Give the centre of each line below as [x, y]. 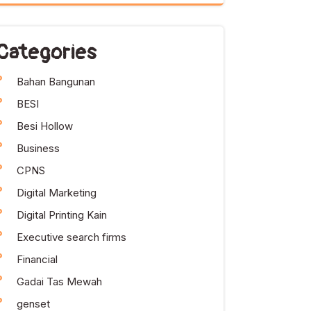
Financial [37, 259]
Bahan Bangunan [56, 82]
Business [38, 148]
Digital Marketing [57, 193]
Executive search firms [72, 237]
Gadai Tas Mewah [59, 281]
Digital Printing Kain [62, 215]
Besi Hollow [45, 126]
